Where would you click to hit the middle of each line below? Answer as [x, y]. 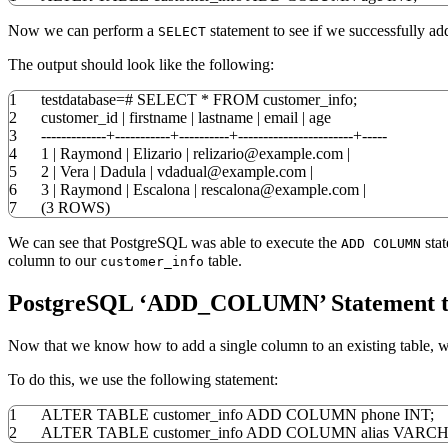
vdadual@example [214, 172]
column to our [54, 261]
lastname [225, 118]
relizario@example [250, 154]
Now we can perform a [83, 31]
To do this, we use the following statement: [143, 379]
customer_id [81, 118]
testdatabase [78, 100]
